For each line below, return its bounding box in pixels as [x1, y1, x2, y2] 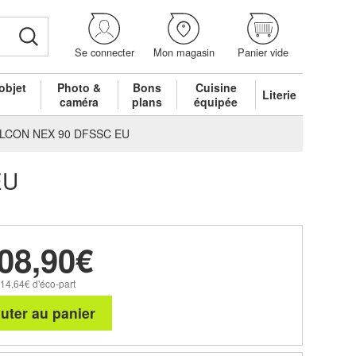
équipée [194, 93, 238, 110]
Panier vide [238, 44, 288, 60]
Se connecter [74, 44, 134, 60]
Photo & [57, 79, 102, 95]
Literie [262, 86, 297, 103]
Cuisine [195, 79, 237, 95]
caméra [60, 93, 99, 110]
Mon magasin [153, 44, 215, 60]
